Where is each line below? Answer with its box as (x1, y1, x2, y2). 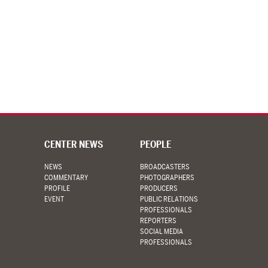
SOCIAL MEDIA (139, 227, 183, 236)
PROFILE (44, 184, 70, 193)
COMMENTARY (44, 173, 88, 182)
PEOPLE (139, 138, 171, 151)
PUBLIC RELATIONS (139, 194, 198, 204)
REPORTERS (139, 216, 176, 226)
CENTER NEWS (44, 138, 103, 151)
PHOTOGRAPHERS (139, 173, 194, 182)
